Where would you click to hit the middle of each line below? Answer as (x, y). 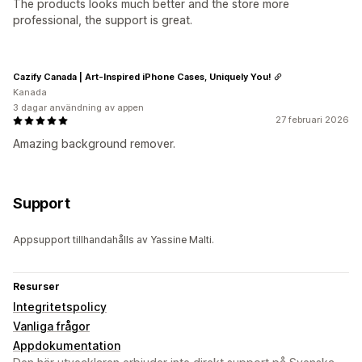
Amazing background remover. (94, 144)
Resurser (36, 287)
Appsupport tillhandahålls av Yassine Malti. (114, 240)
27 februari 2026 (312, 120)
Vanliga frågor (51, 326)
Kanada (30, 93)
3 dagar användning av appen (78, 108)
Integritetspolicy (60, 307)
